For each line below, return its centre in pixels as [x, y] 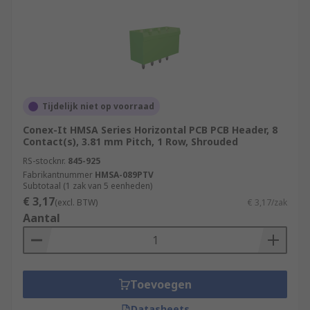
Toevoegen [161, 284]
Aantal [42, 218]
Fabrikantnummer [58, 175]
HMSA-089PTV [124, 175]
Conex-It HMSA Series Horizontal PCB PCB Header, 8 [150, 130]
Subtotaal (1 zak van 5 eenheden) [88, 186]
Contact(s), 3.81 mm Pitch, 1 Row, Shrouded [130, 142]
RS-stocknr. [44, 161]
